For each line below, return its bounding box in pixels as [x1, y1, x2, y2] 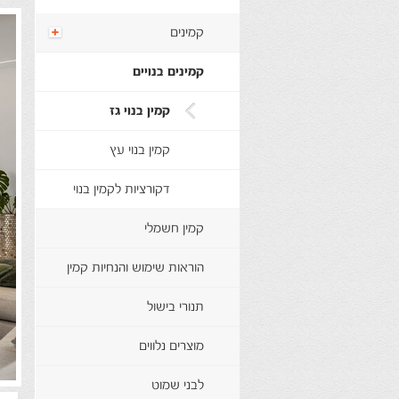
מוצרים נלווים [138, 339, 204, 354]
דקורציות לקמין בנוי [72, 183, 170, 198]
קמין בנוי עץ [109, 143, 170, 159]
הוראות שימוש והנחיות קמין [66, 261, 204, 276]
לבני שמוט [151, 379, 204, 394]
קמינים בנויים [132, 65, 204, 80]
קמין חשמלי [143, 222, 204, 237]
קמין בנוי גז [109, 104, 170, 119]
